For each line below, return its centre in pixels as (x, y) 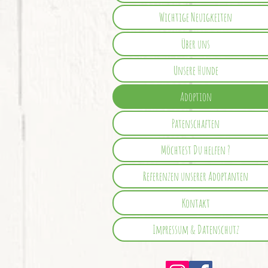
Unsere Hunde (196, 71)
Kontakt (196, 203)
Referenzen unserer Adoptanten (196, 176)
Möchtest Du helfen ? (196, 150)
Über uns (196, 44)
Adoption (196, 97)
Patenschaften (196, 123)
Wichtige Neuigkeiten (196, 17)
